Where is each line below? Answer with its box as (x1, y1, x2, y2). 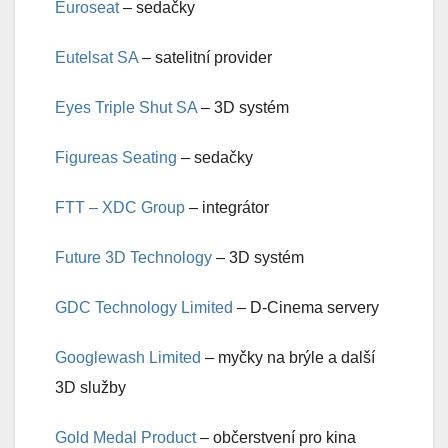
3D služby (55, 379, 126, 397)
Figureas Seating (55, 149, 177, 167)
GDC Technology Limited (55, 299, 233, 317)
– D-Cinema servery (233, 299, 379, 317)
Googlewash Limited (55, 349, 205, 367)
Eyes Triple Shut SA (55, 99, 197, 117)
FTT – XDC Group (55, 199, 185, 217)
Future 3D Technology (55, 249, 212, 267)
